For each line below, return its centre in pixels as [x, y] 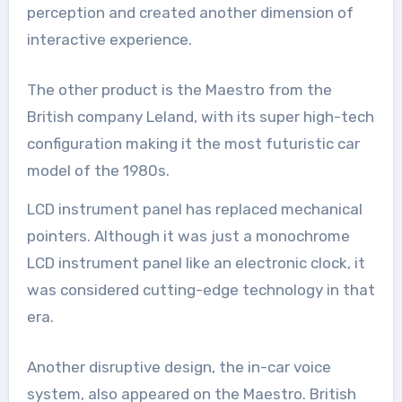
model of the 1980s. [98, 170]
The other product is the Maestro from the [179, 89]
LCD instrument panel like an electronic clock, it [196, 262]
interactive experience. [109, 39]
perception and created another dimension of [190, 12]
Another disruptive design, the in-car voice [179, 367]
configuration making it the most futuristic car [193, 143]
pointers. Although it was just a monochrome [188, 236]
